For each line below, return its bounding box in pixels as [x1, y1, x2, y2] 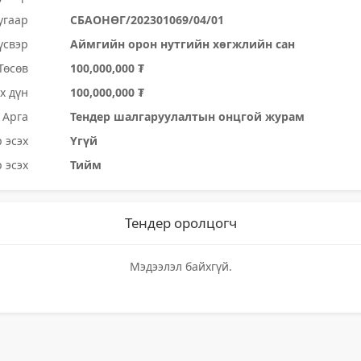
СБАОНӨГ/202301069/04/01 [70, 12, 225, 27]
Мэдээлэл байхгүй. [129, 259, 232, 274]
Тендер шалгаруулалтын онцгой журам [70, 109, 305, 124]
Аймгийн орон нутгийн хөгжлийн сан [70, 36, 296, 52]
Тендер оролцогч [124, 214, 237, 232]
